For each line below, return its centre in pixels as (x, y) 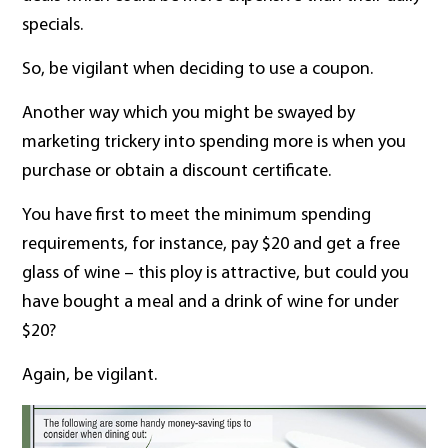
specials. (53, 26)
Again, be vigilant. (90, 376)
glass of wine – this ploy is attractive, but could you (216, 274)
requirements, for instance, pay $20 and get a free (211, 245)
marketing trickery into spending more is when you (214, 143)
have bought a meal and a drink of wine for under (211, 303)
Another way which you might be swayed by (189, 114)
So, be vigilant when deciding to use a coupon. (198, 70)
